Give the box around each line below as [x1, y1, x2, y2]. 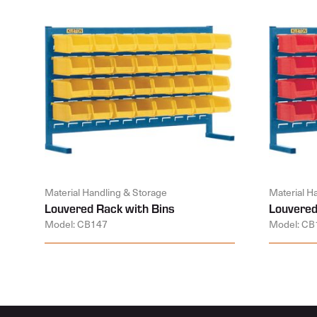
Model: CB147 [45, 217, 108, 231]
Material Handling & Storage [45, 185, 167, 200]
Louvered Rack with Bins [45, 200, 175, 217]
